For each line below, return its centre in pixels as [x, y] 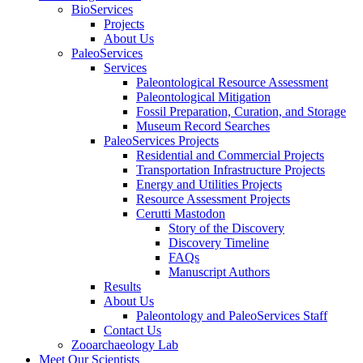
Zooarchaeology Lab [125, 345]
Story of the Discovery [226, 228]
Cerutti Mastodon [181, 214]
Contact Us [132, 331]
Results [122, 287]
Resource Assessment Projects [213, 199]
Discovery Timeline [219, 243]
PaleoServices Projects [161, 141]
